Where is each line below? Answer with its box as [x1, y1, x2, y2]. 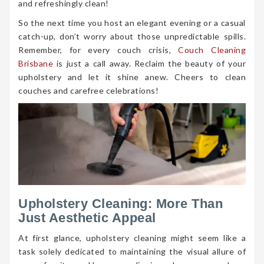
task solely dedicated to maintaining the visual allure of [18, 246, 246, 257]
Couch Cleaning [178, 45, 246, 55]
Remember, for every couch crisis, [18, 45, 179, 55]
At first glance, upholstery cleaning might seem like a [18, 233, 246, 243]
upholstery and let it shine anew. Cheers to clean [18, 72, 246, 82]
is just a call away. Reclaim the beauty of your [53, 58, 246, 68]
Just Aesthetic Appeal [18, 210, 156, 226]
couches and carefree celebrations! [18, 85, 159, 95]
